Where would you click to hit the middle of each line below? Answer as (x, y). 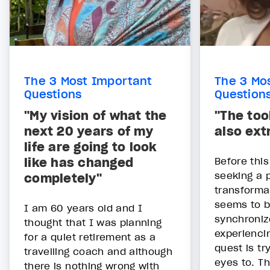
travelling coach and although (99, 252)
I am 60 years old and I (83, 208)
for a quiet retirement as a (90, 237)
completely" (63, 179)
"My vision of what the (96, 116)
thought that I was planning (93, 223)
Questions (53, 94)
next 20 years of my (89, 132)
